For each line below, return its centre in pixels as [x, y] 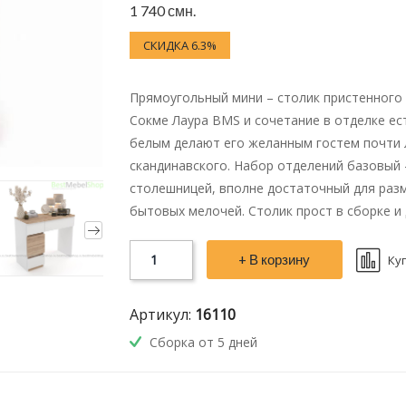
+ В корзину [274, 259]
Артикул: [162, 314]
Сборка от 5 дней [201, 342]
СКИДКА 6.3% [179, 45]
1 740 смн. [162, 10]
